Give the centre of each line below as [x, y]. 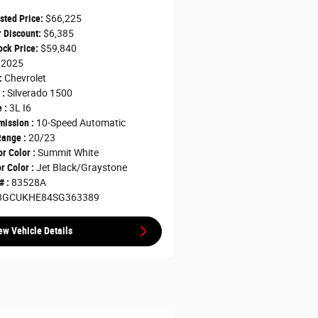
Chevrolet [25, 78]
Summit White [68, 152]
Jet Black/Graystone [81, 167]
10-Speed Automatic [81, 122]
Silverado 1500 [39, 93]
